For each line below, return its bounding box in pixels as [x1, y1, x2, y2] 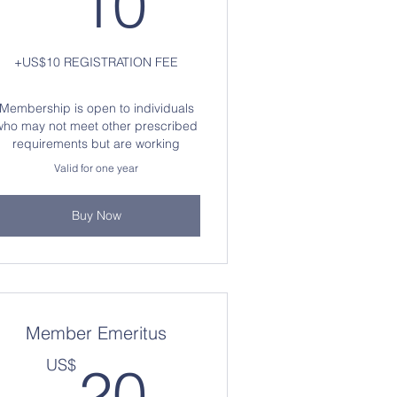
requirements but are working [12, 136, 180, 152]
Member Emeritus [26, 322, 167, 344]
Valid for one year [54, 161, 138, 175]
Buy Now [71, 207, 121, 223]
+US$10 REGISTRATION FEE [14, 54, 178, 70]
